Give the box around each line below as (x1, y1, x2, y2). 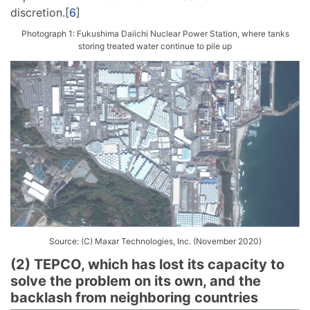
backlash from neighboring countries (10, 289, 258, 306)
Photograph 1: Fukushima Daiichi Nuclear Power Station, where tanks (21, 28, 289, 39)
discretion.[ (10, 5, 69, 19)
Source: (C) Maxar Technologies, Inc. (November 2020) (48, 235, 262, 246)
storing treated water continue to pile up (78, 40, 232, 51)
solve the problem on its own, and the (10, 272, 261, 289)
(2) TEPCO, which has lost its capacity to (10, 255, 284, 273)
